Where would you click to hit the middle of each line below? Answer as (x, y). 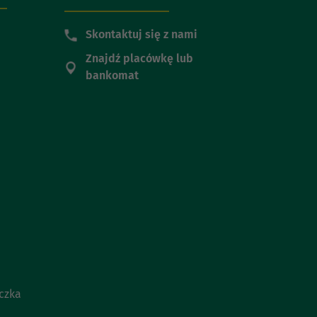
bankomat (112, 76)
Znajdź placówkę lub (139, 59)
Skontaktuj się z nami (142, 35)
